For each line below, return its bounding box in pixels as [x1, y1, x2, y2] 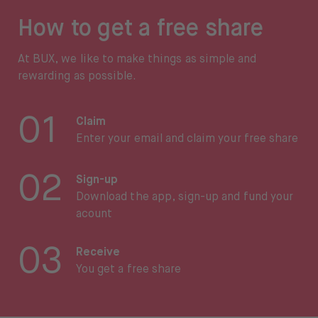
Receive [76, 247, 121, 259]
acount [76, 209, 113, 221]
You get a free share [76, 264, 182, 276]
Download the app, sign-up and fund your [76, 192, 293, 204]
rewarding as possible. [18, 71, 137, 83]
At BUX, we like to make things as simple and [18, 54, 257, 66]
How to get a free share [18, 18, 264, 41]
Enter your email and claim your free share [76, 133, 299, 146]
